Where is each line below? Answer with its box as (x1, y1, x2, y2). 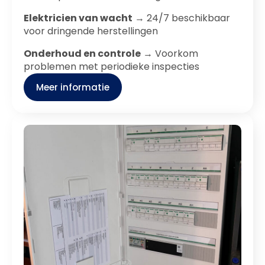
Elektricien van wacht (24, 11, 132, 25)
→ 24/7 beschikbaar (132, 11, 230, 25)
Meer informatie (36, 81, 109, 93)
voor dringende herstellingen (24, 24, 158, 38)
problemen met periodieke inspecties (24, 60, 199, 73)
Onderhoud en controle (24, 47, 141, 60)
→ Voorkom (141, 47, 198, 60)
